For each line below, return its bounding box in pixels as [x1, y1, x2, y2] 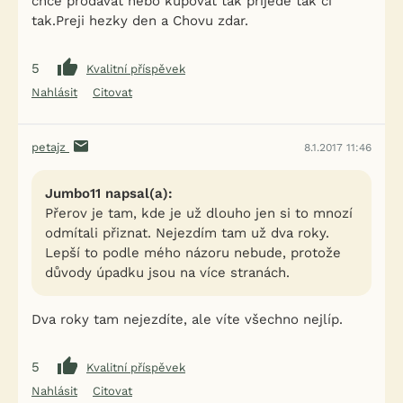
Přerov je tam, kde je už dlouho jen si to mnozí [45, 205, 353, 221]
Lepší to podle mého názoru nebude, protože [45, 245, 341, 261]
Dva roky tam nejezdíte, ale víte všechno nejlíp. [31, 311, 343, 327]
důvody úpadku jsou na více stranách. [45, 264, 290, 281]
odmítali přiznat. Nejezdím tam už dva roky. [45, 225, 329, 241]
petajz [31, 140, 69, 154]
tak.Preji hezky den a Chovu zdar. [31, 13, 248, 29]
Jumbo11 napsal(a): [45, 185, 173, 201]
